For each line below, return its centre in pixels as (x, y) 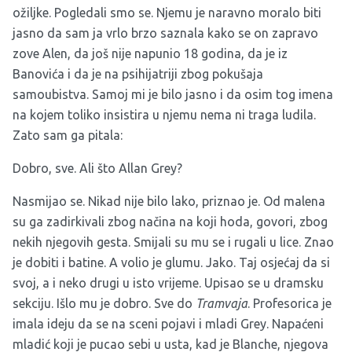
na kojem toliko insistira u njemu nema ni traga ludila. (164, 114)
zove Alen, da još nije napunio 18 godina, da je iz (150, 53)
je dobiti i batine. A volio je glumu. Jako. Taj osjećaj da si (171, 262)
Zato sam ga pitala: (68, 135)
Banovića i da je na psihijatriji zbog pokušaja (138, 73)
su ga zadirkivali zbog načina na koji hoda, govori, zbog (170, 221)
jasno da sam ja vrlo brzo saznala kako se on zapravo (165, 33)
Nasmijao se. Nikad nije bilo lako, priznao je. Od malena (169, 201)
